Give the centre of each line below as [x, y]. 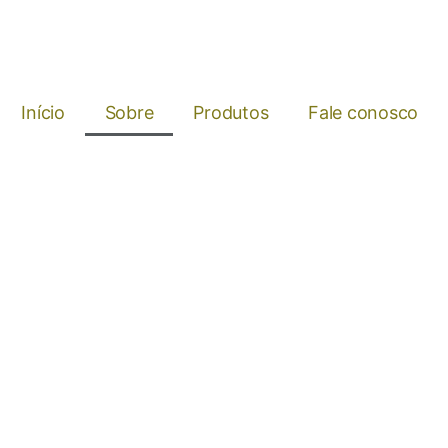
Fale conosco [363, 112]
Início [43, 112]
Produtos [231, 112]
